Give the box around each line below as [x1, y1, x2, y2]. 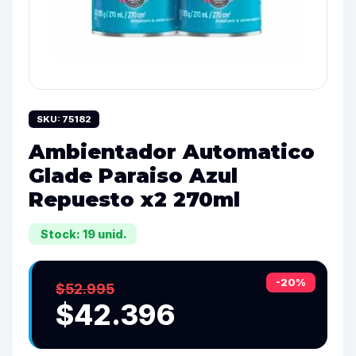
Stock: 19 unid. [38, 227, 127, 241]
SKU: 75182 [37, 114, 91, 125]
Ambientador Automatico [29, 139, 315, 164]
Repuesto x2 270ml [29, 187, 240, 211]
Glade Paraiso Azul [29, 163, 238, 188]
